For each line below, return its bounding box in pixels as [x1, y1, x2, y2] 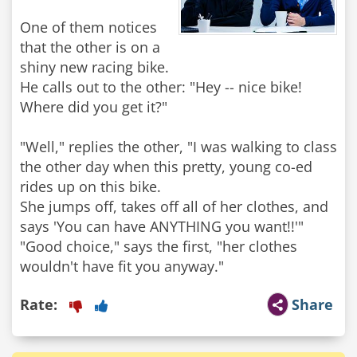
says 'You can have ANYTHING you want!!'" [20, 217, 304, 236]
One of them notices [20, 18, 157, 37]
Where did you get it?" [20, 97, 167, 116]
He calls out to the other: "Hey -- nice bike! [20, 77, 302, 96]
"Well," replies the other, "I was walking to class [20, 137, 337, 156]
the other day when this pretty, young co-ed [20, 157, 312, 176]
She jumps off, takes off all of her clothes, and [20, 197, 328, 216]
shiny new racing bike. [20, 57, 169, 76]
